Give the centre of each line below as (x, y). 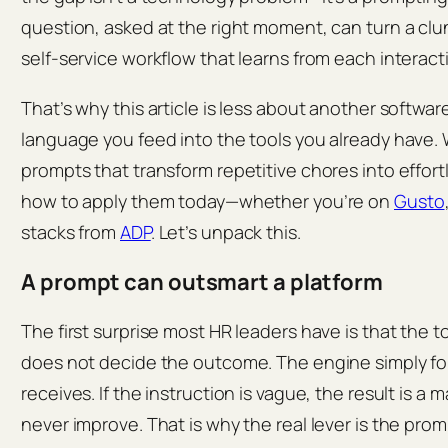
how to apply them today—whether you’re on (207, 200)
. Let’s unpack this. (225, 231)
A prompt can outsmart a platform (202, 281)
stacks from (70, 231)
